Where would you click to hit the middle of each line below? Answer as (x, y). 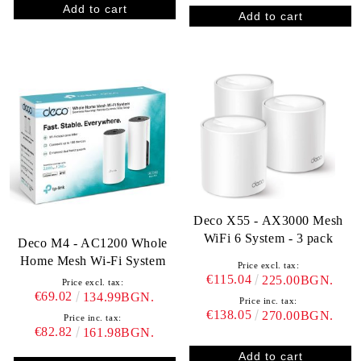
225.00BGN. (298, 280)
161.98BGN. (118, 332)
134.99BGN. (118, 297)
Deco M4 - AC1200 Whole (93, 243)
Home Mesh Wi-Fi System (93, 261)
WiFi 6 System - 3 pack (268, 238)
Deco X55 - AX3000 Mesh (268, 220)
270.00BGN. (298, 315)
